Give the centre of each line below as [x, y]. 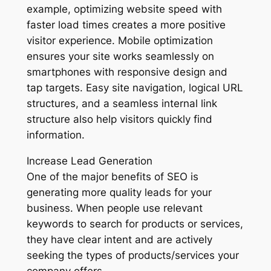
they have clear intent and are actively [119, 239]
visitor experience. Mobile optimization [119, 40]
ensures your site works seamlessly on [120, 56]
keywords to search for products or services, [135, 224]
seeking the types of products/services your [132, 255]
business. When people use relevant [114, 208]
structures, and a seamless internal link [122, 103]
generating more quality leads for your [119, 192]
